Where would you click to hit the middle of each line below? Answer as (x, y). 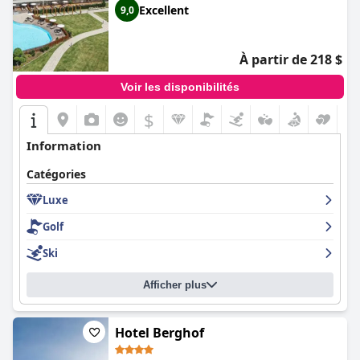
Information (64, 145)
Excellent (164, 10)
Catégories (56, 174)
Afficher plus (175, 285)
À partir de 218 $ (291, 59)
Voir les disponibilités (180, 87)
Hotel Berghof (160, 333)
